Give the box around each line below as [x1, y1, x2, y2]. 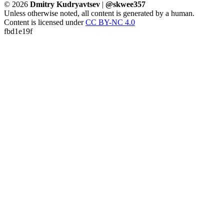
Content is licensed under [4, 18, 83, 27]
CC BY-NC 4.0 [85, 18, 135, 27]
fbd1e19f [4, 27, 32, 36]
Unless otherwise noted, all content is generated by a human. [4, 9, 194, 18]
